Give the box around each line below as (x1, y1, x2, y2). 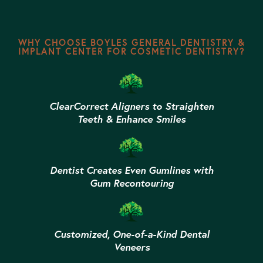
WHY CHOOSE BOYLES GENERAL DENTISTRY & (18, 37, 245, 49)
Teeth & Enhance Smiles (77, 112, 186, 126)
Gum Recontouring (89, 176, 174, 190)
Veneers (113, 240, 150, 254)
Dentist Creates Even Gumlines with (49, 163, 214, 177)
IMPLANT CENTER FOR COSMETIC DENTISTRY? (18, 46, 245, 58)
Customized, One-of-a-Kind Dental (53, 227, 210, 241)
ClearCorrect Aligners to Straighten (49, 99, 214, 113)
